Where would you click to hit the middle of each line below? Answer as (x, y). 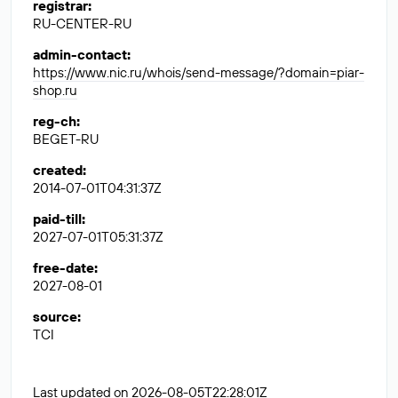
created (58, 170)
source (55, 317)
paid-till (57, 219)
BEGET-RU (66, 139)
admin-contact (80, 55)
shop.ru (55, 90)
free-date (64, 268)
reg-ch (55, 121)
